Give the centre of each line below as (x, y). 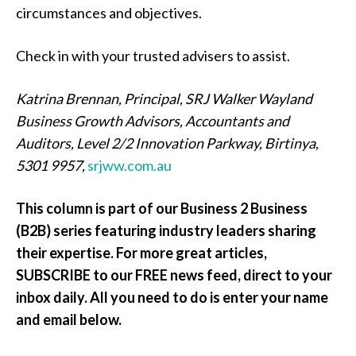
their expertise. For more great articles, (141, 252)
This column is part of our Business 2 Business (162, 208)
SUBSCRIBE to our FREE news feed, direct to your (174, 275)
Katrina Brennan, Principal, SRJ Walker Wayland (164, 98)
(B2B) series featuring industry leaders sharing (166, 230)
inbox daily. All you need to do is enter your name (172, 297)
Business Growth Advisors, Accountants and (153, 120)
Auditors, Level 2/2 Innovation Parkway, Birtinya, (167, 143)
